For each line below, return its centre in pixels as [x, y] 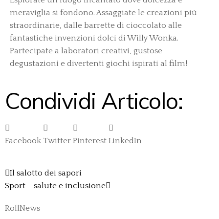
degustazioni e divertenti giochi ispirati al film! [99, 63]
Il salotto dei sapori [46, 173]
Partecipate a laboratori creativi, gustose [86, 51]
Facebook [23, 141]
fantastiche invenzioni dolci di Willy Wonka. [94, 38]
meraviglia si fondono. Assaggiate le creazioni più [103, 12]
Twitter [57, 141]
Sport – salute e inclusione [55, 186]
